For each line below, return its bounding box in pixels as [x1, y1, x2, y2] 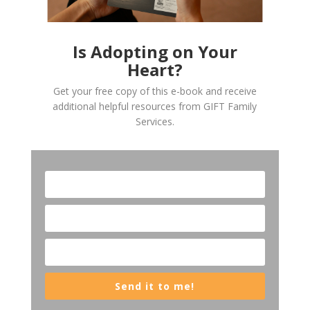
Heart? [127, 58, 183, 82]
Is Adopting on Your [72, 40, 237, 64]
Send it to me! [115, 280, 195, 293]
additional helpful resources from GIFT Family [53, 100, 257, 113]
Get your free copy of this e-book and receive [53, 84, 257, 98]
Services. [135, 115, 174, 129]
